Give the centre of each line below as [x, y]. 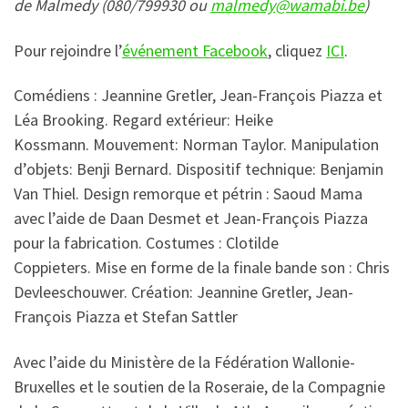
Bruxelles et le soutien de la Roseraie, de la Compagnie [199, 386]
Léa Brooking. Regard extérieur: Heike [143, 120]
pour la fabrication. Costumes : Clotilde [146, 243]
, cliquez [297, 50]
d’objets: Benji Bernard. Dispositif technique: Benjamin [199, 169]
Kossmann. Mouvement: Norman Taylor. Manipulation [196, 145]
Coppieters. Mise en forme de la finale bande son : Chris [202, 268]
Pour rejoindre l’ [68, 50]
